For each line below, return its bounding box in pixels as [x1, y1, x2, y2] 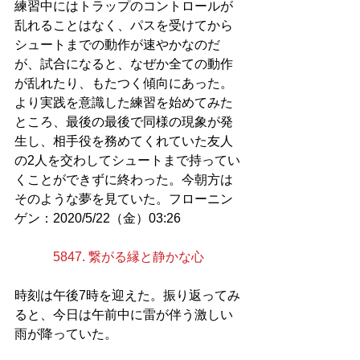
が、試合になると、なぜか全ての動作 [14, 57, 233, 72]
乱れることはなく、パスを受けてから [14, 18, 233, 33]
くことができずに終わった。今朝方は [14, 173, 233, 187]
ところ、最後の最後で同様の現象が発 [14, 115, 233, 129]
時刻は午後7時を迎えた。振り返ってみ [14, 288, 240, 303]
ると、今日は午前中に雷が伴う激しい [14, 308, 233, 322]
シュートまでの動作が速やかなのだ [14, 38, 220, 52]
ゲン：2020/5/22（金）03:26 [14, 211, 181, 226]
